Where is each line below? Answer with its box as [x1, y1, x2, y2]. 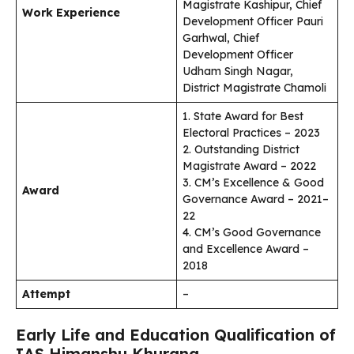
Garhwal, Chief [183, 31, 259, 46]
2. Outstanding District [183, 142, 299, 157]
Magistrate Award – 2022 [183, 159, 316, 174]
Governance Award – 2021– [183, 192, 329, 207]
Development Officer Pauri [183, 14, 323, 29]
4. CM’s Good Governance [183, 225, 321, 240]
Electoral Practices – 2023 [183, 126, 320, 141]
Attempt [22, 287, 70, 302]
